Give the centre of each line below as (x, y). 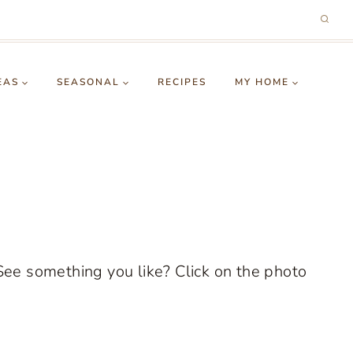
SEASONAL (88, 82)
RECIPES (182, 82)
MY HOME (262, 82)
